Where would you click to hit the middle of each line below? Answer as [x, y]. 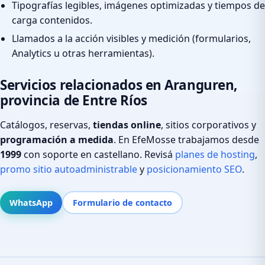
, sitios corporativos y [209, 125]
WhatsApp [31, 202]
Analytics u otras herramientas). [83, 53]
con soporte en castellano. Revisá [98, 154]
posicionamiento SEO [194, 169]
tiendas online [127, 125]
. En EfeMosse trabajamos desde [186, 139]
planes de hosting [215, 154]
